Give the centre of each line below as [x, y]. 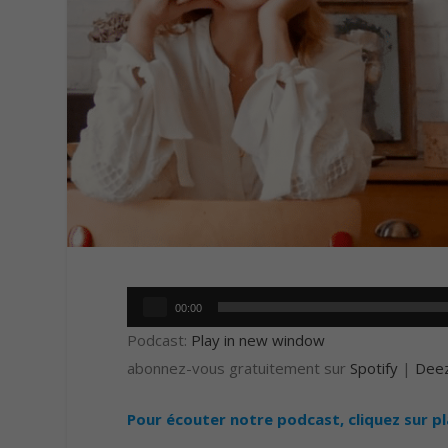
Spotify [374, 368]
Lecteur [153, 299]
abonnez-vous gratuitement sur [239, 368]
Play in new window [258, 340]
